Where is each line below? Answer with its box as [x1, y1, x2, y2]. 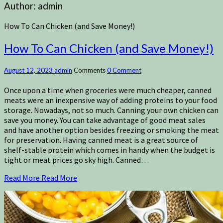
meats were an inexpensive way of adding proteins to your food [4, 95, 217, 106]
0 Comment [107, 66, 141, 74]
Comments [74, 66, 107, 74]
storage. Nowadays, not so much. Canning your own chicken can [4, 105, 219, 115]
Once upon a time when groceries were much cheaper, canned [4, 85, 212, 96]
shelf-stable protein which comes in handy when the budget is [4, 145, 215, 155]
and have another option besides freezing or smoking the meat [4, 125, 219, 135]
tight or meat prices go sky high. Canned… [4, 155, 149, 165]
